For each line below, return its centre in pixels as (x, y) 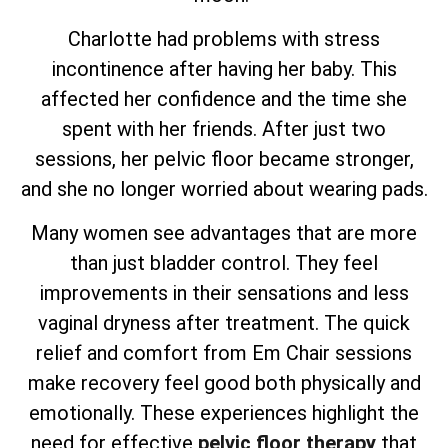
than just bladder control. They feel (224, 263)
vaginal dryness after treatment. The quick (224, 323)
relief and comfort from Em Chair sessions (224, 353)
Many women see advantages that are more (224, 233)
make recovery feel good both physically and (224, 383)
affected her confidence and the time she (224, 98)
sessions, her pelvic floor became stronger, (224, 158)
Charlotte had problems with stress (224, 38)
